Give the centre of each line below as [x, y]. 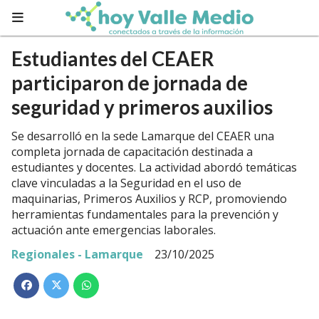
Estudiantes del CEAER [113, 59]
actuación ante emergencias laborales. [114, 230]
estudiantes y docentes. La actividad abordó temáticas [154, 167]
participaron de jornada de [130, 83]
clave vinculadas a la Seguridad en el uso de [126, 183]
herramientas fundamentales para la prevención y [145, 214]
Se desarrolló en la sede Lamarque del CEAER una [143, 136]
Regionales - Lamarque [77, 254]
